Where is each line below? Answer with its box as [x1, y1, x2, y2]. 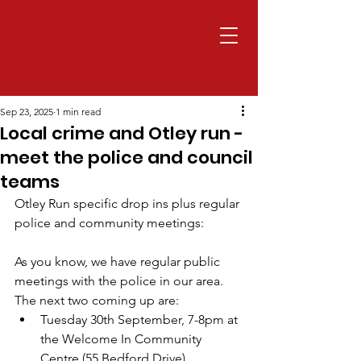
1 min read [56, 106, 101, 118]
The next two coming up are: [15, 293, 179, 308]
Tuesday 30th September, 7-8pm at [40, 312, 241, 327]
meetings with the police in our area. [15, 273, 226, 288]
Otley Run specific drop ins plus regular [15, 196, 243, 211]
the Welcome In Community [40, 331, 205, 346]
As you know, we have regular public [15, 254, 223, 269]
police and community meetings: [15, 215, 204, 230]
